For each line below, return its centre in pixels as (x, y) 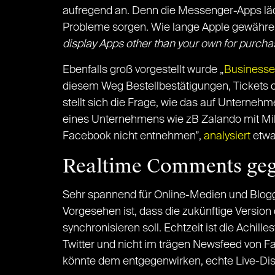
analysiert (227, 136)
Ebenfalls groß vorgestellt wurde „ (143, 70)
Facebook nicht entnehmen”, (133, 136)
